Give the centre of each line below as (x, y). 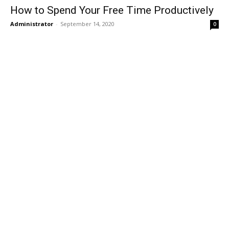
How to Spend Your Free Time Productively (112, 10)
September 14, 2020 (87, 24)
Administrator (32, 24)
